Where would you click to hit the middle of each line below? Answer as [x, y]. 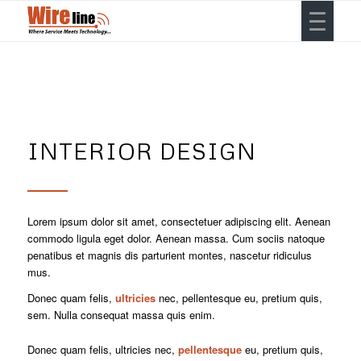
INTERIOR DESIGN [141, 151]
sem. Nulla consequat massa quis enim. [121, 315]
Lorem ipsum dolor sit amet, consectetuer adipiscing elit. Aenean [178, 222]
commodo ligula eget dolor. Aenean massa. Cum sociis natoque [176, 239]
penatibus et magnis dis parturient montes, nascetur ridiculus [169, 255]
